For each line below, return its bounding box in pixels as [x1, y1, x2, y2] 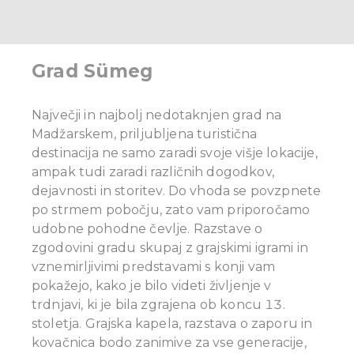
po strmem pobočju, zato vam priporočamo [32, 202, 311, 218]
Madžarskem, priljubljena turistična [32, 126, 258, 142]
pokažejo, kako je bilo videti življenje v [32, 278, 272, 294]
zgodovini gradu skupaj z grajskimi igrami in [32, 240, 309, 256]
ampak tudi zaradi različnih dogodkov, [32, 164, 274, 180]
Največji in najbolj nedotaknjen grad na [32, 107, 282, 123]
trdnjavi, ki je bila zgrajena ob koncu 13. [32, 297, 285, 313]
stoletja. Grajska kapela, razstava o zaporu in [32, 316, 313, 332]
